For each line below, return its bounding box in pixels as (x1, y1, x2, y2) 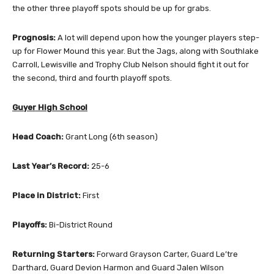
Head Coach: (12, 132, 64, 142)
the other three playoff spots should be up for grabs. (12, 4, 211, 13)
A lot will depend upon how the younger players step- (56, 33, 259, 43)
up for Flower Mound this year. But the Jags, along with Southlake (12, 46, 259, 56)
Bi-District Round (47, 220, 113, 230)
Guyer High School (12, 103, 87, 113)
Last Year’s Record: (12, 161, 89, 171)
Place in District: (12, 191, 81, 201)
